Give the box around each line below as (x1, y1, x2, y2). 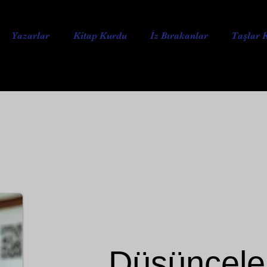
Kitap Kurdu (73, 30, 127, 41)
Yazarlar (11, 30, 49, 41)
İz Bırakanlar (150, 30, 208, 41)
